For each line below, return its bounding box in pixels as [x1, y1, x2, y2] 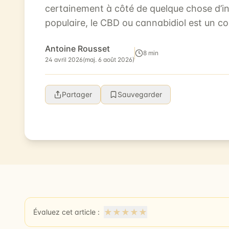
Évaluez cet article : [33, 208, 100, 217]
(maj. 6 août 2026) [83, 56, 134, 64]
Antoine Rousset [45, 43, 110, 54]
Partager [62, 90, 92, 99]
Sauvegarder [118, 90, 162, 99]
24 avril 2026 [45, 56, 83, 64]
